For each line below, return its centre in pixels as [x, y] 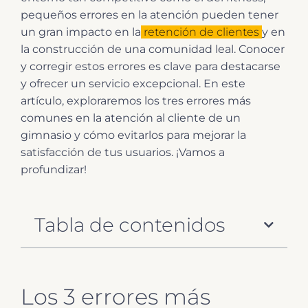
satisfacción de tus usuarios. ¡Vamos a [123, 152]
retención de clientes [201, 32]
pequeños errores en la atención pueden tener [150, 14]
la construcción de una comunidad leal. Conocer [153, 49]
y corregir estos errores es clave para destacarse [151, 66]
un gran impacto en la [81, 32]
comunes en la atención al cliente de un [131, 118]
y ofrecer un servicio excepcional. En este [133, 83]
